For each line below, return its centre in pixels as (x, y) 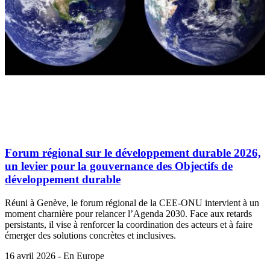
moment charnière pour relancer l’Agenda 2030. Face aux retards (128, 213)
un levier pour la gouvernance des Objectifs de (119, 166)
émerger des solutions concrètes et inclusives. (90, 235)
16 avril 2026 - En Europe (55, 256)
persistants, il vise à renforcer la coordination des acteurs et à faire (129, 224)
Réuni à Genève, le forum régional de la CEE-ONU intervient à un (132, 202)
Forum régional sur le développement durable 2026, (133, 153)
